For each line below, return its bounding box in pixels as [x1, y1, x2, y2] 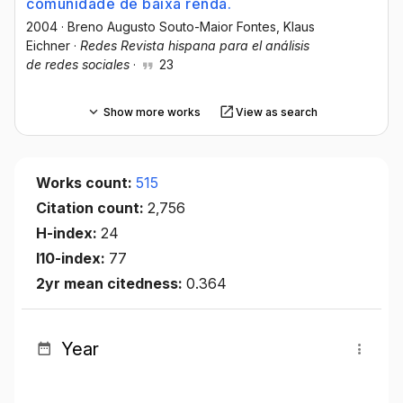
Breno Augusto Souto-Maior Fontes [67, 19, 276, 35]
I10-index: [36, 249, 109, 268]
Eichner [26, 38, 70, 54]
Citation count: [36, 199, 148, 218]
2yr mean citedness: [36, 274, 186, 293]
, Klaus [276, 19, 315, 35]
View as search [235, 104, 318, 119]
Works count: [36, 174, 136, 193]
